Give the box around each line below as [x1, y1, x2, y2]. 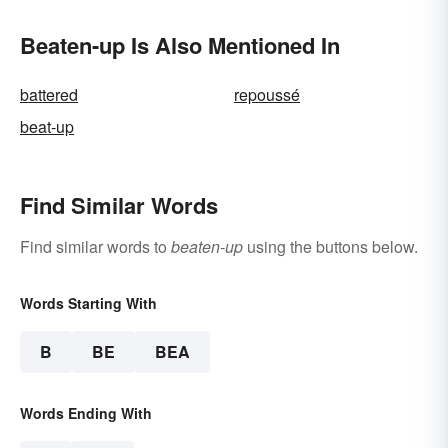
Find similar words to [20, 234, 171, 258]
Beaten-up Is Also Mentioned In [20, 28, 340, 61]
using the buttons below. [243, 234, 418, 258]
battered [20, 82, 78, 106]
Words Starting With [20, 292, 157, 313]
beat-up [20, 114, 74, 138]
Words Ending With [20, 402, 152, 423]
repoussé [234, 82, 300, 106]
